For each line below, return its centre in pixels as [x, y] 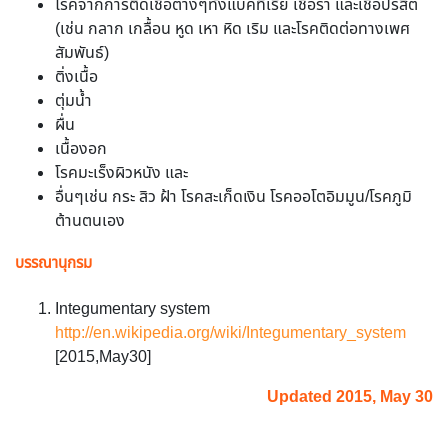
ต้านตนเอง [90, 222]
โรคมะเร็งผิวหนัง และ [121, 174]
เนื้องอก [81, 150]
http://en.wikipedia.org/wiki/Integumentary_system [230, 334]
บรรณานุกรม [53, 264]
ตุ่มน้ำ [73, 102]
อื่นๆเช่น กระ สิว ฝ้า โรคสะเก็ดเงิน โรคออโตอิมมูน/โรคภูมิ [233, 198]
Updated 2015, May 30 [350, 398]
